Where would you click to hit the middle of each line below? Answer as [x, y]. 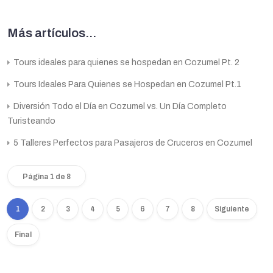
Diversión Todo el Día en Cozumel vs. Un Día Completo [119, 106]
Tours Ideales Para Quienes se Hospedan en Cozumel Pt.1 [126, 84]
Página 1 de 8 [47, 176]
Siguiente [232, 209]
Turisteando [31, 121]
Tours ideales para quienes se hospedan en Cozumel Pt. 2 [126, 62]
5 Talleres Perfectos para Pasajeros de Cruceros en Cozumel [132, 143]
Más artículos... [52, 33]
